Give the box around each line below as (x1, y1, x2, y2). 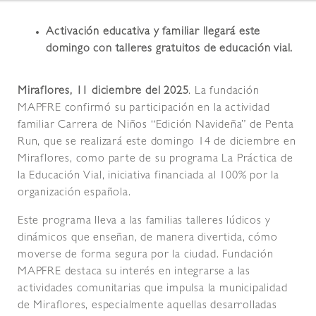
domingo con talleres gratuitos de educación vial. (46, 44, 293, 56)
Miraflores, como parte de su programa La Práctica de (18, 154, 293, 166)
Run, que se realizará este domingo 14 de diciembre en (18, 137, 296, 149)
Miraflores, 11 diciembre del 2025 (18, 86, 189, 98)
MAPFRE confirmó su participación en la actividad (18, 103, 270, 115)
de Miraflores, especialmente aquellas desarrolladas (18, 300, 277, 312)
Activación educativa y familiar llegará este (46, 27, 261, 39)
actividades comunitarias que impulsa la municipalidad (18, 284, 288, 296)
